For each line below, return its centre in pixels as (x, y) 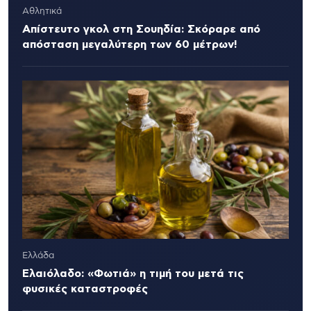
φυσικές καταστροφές (85, 288)
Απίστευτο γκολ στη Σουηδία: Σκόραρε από (141, 29)
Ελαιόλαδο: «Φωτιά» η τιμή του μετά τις (133, 273)
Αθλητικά (42, 11)
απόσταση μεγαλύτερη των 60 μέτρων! (130, 44)
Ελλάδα (38, 255)
